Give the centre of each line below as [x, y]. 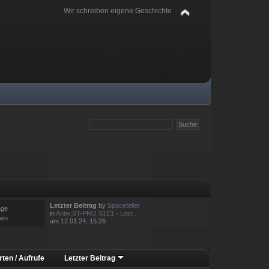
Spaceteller [123, 206]
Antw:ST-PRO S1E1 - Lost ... [98, 213]
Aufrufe [31, 258]
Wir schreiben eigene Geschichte [117, 11]
